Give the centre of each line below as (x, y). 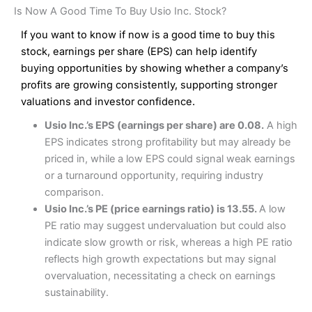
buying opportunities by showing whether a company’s (155, 69)
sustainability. (76, 293)
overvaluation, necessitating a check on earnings (160, 276)
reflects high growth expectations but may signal (160, 259)
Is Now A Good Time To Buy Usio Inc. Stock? (120, 11)
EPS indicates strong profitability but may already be (167, 142)
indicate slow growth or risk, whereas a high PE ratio (168, 243)
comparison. (74, 193)
